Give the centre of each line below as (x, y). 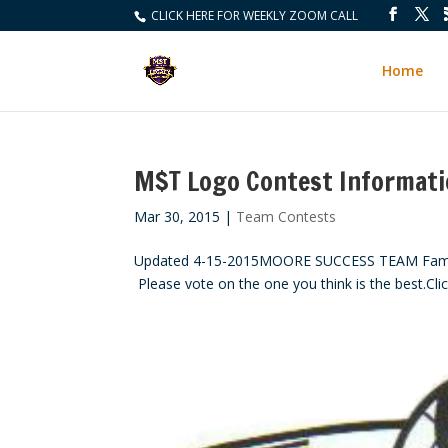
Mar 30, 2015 (177, 216)
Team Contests (286, 216)
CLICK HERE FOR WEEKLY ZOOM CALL (253, 15)
